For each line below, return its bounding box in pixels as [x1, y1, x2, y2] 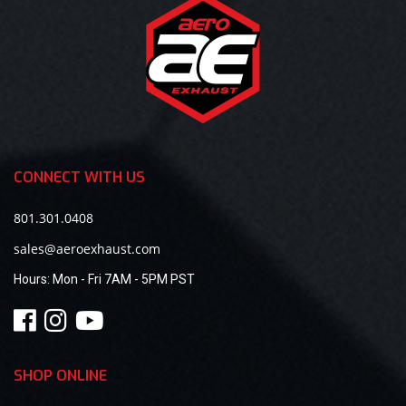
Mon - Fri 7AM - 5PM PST [53, 271, 195, 286]
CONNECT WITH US [14, 167, 145, 187]
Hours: [14, 271, 53, 286]
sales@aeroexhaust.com [14, 239, 160, 257]
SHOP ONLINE [14, 365, 107, 385]
